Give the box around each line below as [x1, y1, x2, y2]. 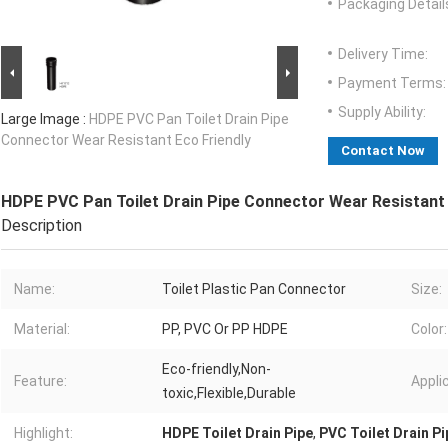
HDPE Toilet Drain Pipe [162, 425, 313, 442]
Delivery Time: [338, 46, 428, 63]
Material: [14, 321, 70, 338]
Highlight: [14, 425, 73, 442]
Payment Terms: [338, 75, 446, 92]
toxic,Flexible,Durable [162, 385, 296, 402]
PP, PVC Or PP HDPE [162, 321, 288, 338]
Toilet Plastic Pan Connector [162, 281, 346, 298]
